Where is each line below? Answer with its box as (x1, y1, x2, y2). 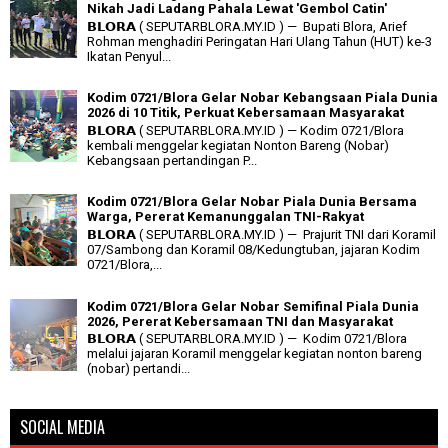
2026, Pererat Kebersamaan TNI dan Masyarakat (87, 313, 393, 329)
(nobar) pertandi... (87, 361, 190, 377)
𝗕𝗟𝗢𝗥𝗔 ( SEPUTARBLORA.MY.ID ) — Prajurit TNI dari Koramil (87, 227, 436, 243)
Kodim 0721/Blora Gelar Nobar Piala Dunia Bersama (87, 194, 417, 210)
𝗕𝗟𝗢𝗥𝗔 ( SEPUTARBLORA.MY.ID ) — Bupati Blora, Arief (87, 18, 407, 34)
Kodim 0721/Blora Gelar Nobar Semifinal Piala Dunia (87, 298, 419, 314)
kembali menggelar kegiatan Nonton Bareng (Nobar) (87, 137, 389, 153)
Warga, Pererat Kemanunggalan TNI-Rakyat (87, 209, 364, 225)
